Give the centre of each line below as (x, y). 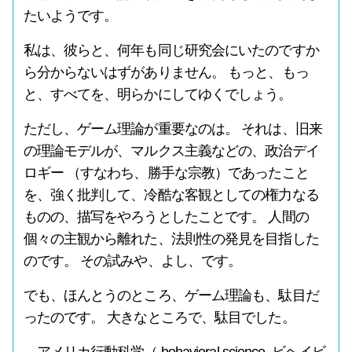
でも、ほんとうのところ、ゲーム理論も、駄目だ (171, 295)
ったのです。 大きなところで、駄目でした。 (159, 317)
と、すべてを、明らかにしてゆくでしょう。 (158, 94)
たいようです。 (70, 16)
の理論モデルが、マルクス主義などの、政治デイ (171, 151)
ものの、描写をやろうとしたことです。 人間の (166, 217)
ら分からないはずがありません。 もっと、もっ (166, 72)
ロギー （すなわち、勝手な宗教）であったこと (166, 173)
